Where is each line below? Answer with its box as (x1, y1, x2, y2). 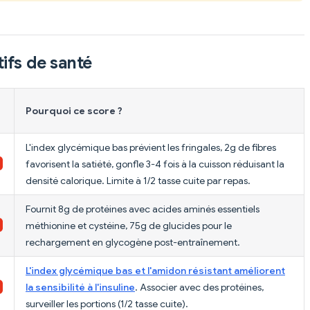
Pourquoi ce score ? (26, 104, 122, 117)
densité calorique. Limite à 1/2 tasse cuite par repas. (26, 174, 250, 187)
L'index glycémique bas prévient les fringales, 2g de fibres (26, 140, 276, 154)
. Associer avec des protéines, (135, 280, 264, 293)
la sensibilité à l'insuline (26, 280, 135, 293)
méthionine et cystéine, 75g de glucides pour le (26, 219, 232, 232)
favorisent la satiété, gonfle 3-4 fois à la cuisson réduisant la (26, 157, 284, 170)
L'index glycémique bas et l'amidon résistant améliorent (26, 264, 285, 277)
